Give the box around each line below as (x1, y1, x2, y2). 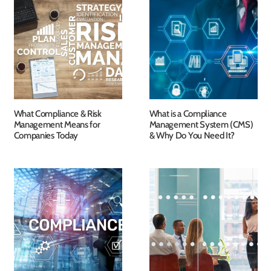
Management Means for (13, 119, 100, 130)
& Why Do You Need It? (149, 129, 235, 141)
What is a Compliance (149, 108, 227, 119)
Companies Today (13, 129, 78, 141)
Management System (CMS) (149, 119, 253, 130)
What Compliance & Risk (13, 108, 102, 119)
